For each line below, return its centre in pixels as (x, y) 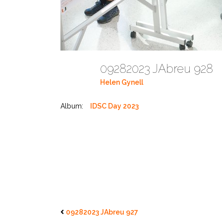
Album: (72, 106)
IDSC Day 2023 (114, 106)
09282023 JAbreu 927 (102, 212)
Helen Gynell (122, 83)
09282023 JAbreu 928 (160, 69)
